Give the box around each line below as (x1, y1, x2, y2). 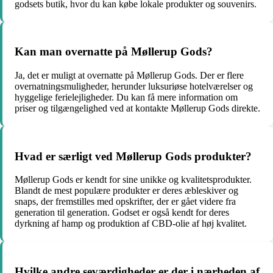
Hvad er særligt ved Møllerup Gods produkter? (15, 149, 252, 163)
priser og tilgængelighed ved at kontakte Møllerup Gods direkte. (15, 103, 260, 113)
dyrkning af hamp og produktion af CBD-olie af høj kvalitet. (15, 218, 247, 229)
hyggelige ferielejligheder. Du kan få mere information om (15, 92, 238, 102)
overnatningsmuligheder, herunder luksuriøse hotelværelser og (15, 81, 253, 91)
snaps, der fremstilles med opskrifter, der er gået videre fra (15, 196, 236, 207)
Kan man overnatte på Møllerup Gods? (15, 45, 213, 58)
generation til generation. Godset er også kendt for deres (15, 207, 229, 218)
